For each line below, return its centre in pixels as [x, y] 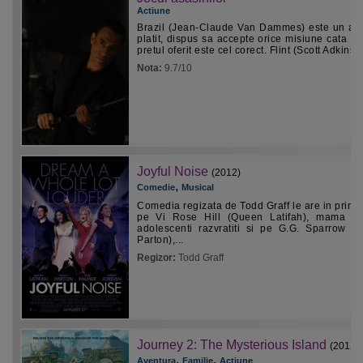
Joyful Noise [173, 171]
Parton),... [160, 240]
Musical [198, 187]
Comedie [156, 187]
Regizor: [158, 258]
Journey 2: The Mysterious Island [232, 345]
